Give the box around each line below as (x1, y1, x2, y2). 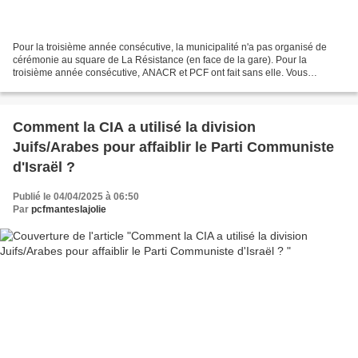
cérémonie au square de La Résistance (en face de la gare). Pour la (13, 54, 307, 66)
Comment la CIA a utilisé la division (13, 118, 256, 135)
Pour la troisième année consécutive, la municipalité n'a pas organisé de (13, 41, 327, 53)
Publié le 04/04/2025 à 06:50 (13, 190, 139, 202)
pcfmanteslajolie (31, 203, 106, 215)
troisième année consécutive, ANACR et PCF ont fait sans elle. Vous (13, 66, 308, 78)
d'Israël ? (13, 158, 75, 175)
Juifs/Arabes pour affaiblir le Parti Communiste (13, 138, 334, 155)
